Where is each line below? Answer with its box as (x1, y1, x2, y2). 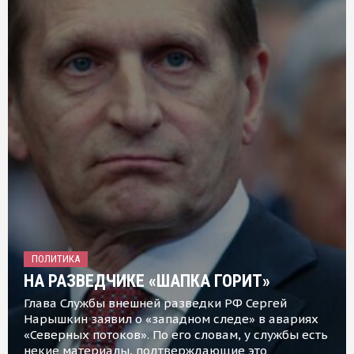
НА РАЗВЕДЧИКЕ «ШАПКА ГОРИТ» (24, 270, 270, 291)
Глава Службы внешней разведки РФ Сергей (24, 295, 287, 311)
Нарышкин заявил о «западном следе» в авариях (24, 311, 318, 326)
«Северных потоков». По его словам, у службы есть (24, 326, 328, 342)
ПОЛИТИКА (32, 252, 80, 265)
